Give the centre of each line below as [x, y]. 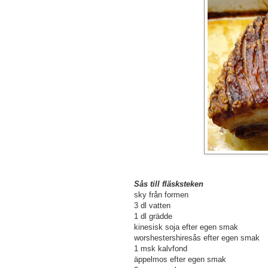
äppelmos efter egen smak [180, 260]
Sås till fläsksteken [169, 184]
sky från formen [161, 195]
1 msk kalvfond [161, 249]
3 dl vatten [152, 206]
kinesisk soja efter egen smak [186, 227]
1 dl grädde [153, 217]
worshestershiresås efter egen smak [197, 238]
